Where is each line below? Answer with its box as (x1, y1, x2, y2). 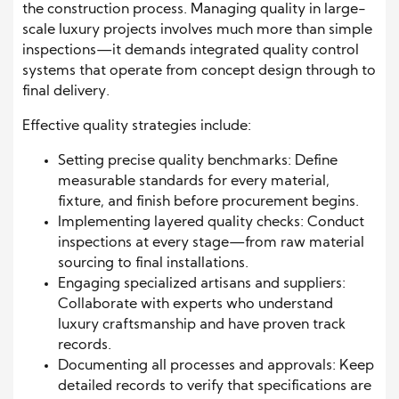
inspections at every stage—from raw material (58, 235, 364, 250)
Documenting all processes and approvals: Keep (58, 358, 374, 373)
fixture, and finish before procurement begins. (58, 194, 359, 209)
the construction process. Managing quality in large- (22, 2, 366, 17)
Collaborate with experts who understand (58, 297, 333, 312)
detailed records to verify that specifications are (58, 379, 371, 394)
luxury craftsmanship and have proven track (58, 317, 346, 332)
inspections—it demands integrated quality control (22, 43, 359, 58)
